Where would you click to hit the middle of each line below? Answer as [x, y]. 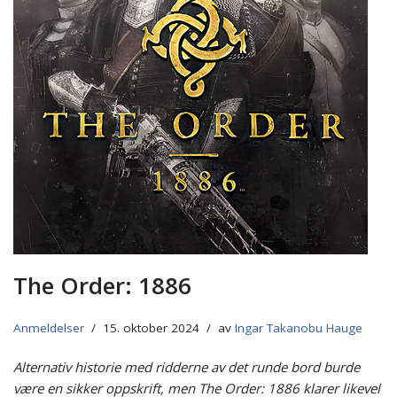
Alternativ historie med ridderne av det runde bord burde [187, 367]
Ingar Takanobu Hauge [299, 328]
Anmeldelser [49, 328]
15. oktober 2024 [151, 328]
